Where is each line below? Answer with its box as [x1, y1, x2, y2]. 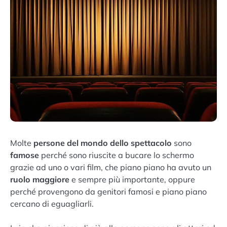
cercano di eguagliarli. [10, 199, 94, 209]
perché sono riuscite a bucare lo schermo [39, 150, 194, 161]
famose [10, 150, 39, 161]
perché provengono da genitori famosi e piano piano [10, 186, 207, 197]
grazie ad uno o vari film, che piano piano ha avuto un [10, 162, 211, 173]
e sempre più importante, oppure [69, 174, 195, 185]
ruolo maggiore [10, 174, 69, 185]
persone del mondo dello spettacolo [33, 138, 172, 148]
